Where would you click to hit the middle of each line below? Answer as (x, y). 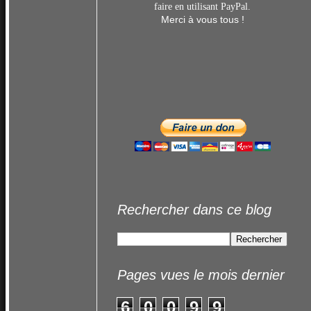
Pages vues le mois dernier (201, 275)
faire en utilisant (186, 7)
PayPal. (234, 7)
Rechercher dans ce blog (194, 210)
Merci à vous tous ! (202, 19)
